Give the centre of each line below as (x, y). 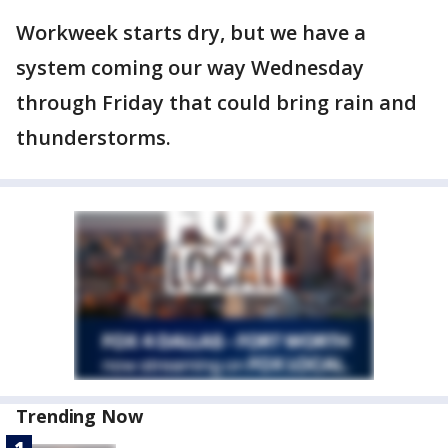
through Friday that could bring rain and (216, 102)
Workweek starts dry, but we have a (191, 32)
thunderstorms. (93, 137)
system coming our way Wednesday (190, 67)
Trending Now (79, 416)
